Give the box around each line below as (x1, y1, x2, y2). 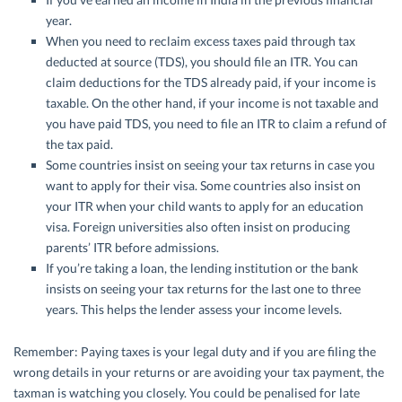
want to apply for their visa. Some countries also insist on (46, 178, 361, 194)
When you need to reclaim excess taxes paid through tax (46, 33, 355, 49)
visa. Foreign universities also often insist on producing (46, 219, 350, 235)
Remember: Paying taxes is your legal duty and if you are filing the (13, 344, 376, 360)
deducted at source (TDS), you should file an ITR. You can (46, 54, 358, 70)
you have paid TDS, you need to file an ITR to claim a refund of (46, 116, 387, 132)
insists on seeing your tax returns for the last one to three (46, 281, 361, 297)
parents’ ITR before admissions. (46, 240, 219, 256)
